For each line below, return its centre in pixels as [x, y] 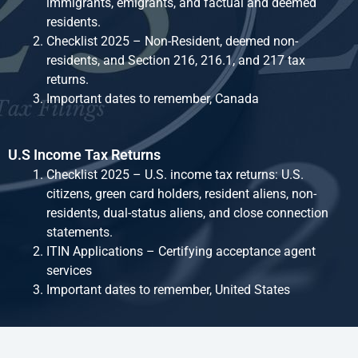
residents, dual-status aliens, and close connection [187, 213]
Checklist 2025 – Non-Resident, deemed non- [172, 42]
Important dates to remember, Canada [153, 99]
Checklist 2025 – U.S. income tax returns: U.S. [175, 175]
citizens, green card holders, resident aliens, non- [181, 194]
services [71, 271]
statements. [81, 233]
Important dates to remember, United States [168, 290]
